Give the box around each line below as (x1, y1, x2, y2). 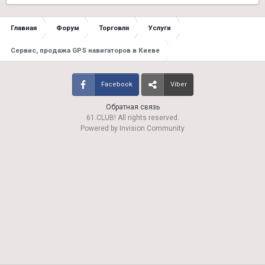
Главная (11, 24, 37, 32)
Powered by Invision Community (80, 124, 185, 132)
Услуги (148, 24, 171, 32)
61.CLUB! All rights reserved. (86, 114, 179, 122)
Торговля (99, 24, 129, 32)
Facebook (101, 80, 132, 88)
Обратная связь (105, 103, 160, 111)
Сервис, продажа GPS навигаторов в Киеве (11, 46, 160, 54)
